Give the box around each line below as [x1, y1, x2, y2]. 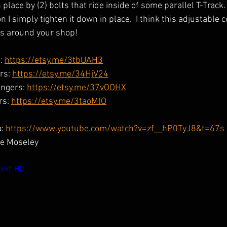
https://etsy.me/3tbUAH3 [5, 55, 103, 66]
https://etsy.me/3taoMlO [11, 96, 106, 107]
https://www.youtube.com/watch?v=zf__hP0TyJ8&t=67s [6, 124, 224, 134]
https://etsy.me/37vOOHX [27, 83, 126, 93]
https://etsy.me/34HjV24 [12, 69, 108, 80]
